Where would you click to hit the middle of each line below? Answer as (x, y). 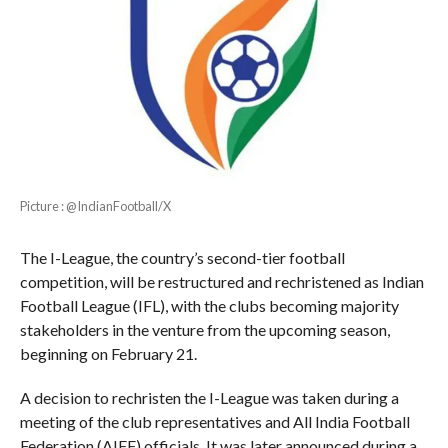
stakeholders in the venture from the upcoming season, (204, 329)
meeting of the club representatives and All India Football (214, 421)
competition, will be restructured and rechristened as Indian (221, 281)
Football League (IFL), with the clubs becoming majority (209, 305)
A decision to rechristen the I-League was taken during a (209, 397)
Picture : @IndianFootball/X (95, 205)
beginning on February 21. (108, 353)
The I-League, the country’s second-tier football (182, 257)
